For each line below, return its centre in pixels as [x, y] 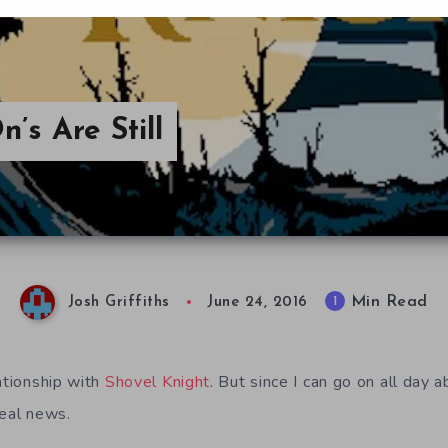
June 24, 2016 [257, 303]
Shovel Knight [157, 382]
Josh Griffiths [118, 303]
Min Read [386, 302]
